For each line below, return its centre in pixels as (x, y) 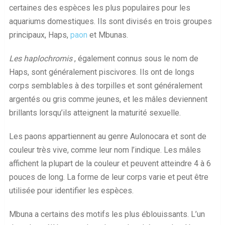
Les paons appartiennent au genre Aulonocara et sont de (107, 137)
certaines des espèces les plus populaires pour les (99, 8)
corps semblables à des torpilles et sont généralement (105, 86)
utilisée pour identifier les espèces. (71, 191)
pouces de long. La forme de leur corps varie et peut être (108, 177)
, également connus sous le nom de (135, 59)
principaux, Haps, (39, 35)
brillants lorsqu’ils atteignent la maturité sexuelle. (95, 113)
